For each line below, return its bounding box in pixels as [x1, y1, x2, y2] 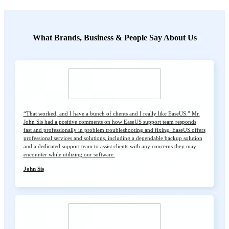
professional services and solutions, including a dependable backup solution [23, 135, 202, 142]
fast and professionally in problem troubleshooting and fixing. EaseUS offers [23, 127, 205, 133]
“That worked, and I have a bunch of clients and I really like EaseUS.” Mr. [23, 110, 200, 117]
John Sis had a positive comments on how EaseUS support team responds [23, 119, 196, 125]
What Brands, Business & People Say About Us [32, 33, 197, 42]
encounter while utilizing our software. [23, 151, 115, 158]
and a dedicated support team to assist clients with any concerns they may [23, 143, 196, 150]
